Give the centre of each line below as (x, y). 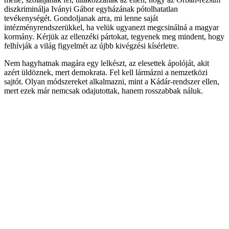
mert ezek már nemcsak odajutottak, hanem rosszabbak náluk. (104, 90)
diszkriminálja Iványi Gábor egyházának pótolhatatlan (91, 9)
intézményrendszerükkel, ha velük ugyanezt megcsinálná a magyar (111, 27)
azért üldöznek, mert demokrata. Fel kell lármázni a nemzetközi (106, 72)
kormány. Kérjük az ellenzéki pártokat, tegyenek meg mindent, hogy (114, 36)
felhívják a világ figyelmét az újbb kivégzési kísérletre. (91, 45)
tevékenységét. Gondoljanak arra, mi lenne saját (81, 18)
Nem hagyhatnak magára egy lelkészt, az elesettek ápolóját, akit (107, 63)
